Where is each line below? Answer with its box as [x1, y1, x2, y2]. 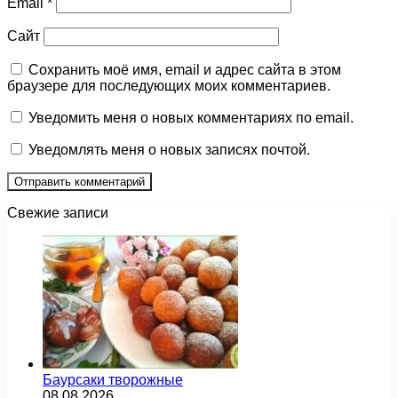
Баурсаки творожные [43, 372, 183, 388]
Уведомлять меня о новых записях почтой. [28, 142, 310, 158]
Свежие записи [7, 205, 108, 221]
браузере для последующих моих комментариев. [7, 78, 330, 94]
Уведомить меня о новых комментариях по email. [28, 110, 354, 126]
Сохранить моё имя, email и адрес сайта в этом [28, 62, 341, 78]
